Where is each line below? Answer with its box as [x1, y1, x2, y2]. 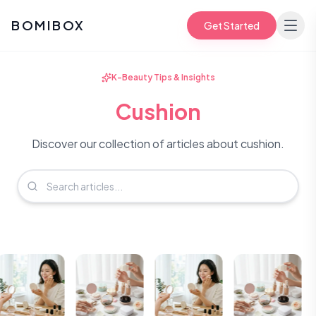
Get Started [204, 19, 260, 32]
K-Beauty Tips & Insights [111, 72, 215, 83]
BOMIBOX [11, 17, 85, 33]
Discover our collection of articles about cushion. [32, 136, 284, 151]
